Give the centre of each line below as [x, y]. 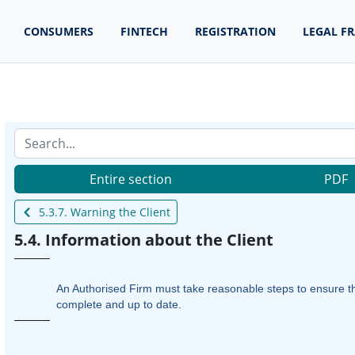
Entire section [131, 179]
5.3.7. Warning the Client [104, 212]
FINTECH [144, 31]
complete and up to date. [118, 304]
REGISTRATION [235, 31]
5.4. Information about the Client [143, 240]
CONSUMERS [59, 31]
